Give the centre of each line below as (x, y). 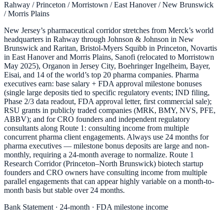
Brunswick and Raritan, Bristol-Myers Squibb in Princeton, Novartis (110, 48)
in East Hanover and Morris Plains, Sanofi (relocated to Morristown (109, 57)
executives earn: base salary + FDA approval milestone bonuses (103, 84)
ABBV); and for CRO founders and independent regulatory (97, 119)
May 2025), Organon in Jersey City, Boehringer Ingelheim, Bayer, (107, 66)
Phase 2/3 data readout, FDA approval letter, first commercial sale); (108, 102)
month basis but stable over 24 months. (64, 190)
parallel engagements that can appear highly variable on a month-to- (109, 182)
